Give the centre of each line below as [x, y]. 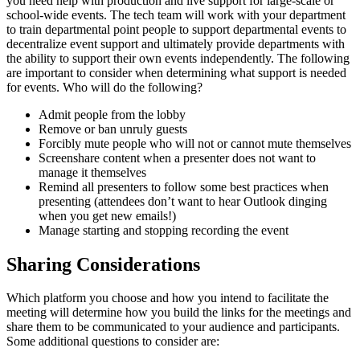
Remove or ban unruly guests [113, 129]
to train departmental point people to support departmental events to [176, 29]
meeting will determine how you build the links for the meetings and [179, 313]
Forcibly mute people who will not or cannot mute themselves [195, 143]
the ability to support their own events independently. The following [178, 58]
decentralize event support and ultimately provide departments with [176, 43]
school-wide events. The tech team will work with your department [176, 14]
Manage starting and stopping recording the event [164, 230]
